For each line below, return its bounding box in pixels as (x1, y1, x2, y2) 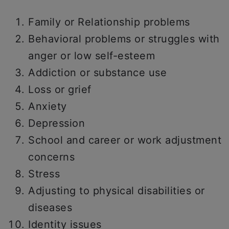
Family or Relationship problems (28, 16, 190, 28)
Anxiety (28, 100, 67, 112)
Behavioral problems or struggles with (28, 33, 220, 45)
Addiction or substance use (28, 66, 167, 79)
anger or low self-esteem (28, 50, 155, 62)
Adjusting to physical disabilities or (28, 185, 205, 197)
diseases (28, 201, 72, 214)
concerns (28, 151, 75, 163)
